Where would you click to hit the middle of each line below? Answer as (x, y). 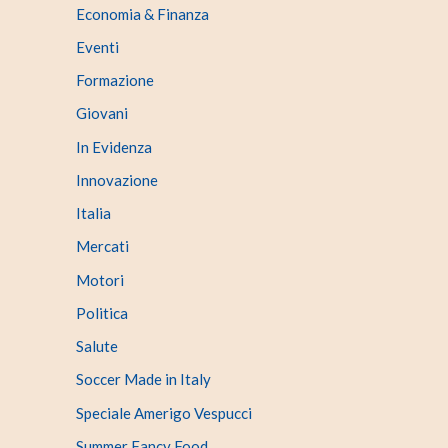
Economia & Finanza (142, 13)
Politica (102, 312)
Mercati (102, 246)
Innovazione (117, 179)
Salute (97, 346)
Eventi (97, 46)
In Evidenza (114, 146)
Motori (100, 279)
